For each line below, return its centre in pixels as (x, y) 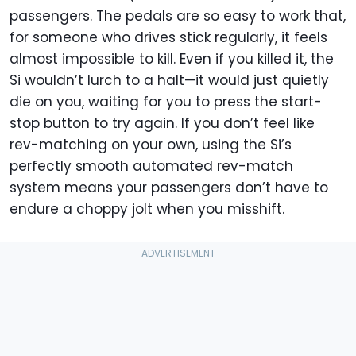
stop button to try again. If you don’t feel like (162, 124)
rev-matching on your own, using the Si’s (151, 145)
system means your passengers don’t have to (169, 188)
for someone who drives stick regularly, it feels (168, 38)
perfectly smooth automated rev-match (151, 166)
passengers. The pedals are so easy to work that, (178, 16)
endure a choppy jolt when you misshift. (149, 209)
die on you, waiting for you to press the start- (166, 102)
